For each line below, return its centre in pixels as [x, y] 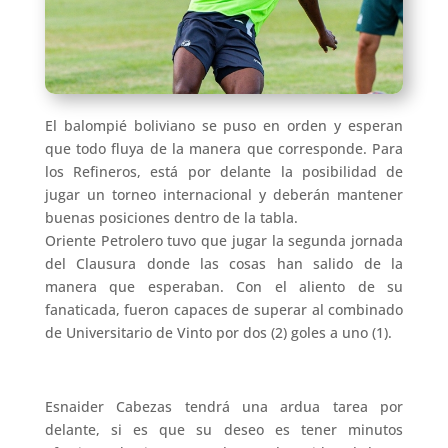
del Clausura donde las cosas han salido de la [224, 264]
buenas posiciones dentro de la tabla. [171, 218]
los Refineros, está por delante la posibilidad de [224, 172]
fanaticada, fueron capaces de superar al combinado [224, 310]
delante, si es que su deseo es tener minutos [224, 430]
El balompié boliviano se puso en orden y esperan [224, 126]
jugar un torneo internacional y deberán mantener [224, 195]
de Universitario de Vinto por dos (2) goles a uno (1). [218, 333]
